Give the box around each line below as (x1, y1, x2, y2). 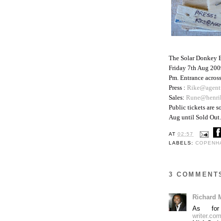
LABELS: (169, 140, 196, 146)
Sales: (169, 93, 186, 101)
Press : (169, 83, 187, 91)
